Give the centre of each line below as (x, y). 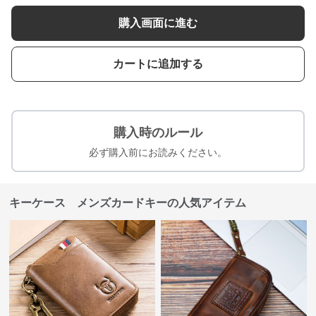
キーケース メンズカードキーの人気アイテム (128, 203)
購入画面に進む (158, 23)
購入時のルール (158, 133)
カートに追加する (158, 64)
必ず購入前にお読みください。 (158, 152)
